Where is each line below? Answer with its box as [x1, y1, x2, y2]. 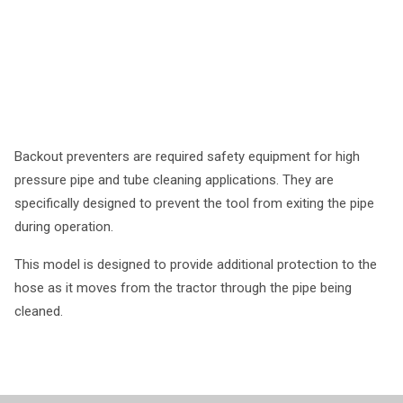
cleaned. [14, 303, 63, 319]
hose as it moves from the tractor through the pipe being [14, 280, 352, 296]
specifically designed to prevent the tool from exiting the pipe [14, 195, 374, 211]
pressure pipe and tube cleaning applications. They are [14, 172, 334, 188]
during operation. [14, 219, 113, 235]
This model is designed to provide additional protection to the [14, 256, 377, 273]
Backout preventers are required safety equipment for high [14, 148, 360, 165]
